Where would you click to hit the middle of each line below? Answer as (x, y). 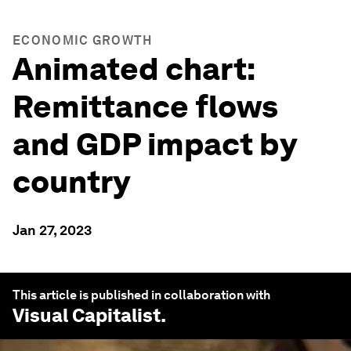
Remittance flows (145, 107)
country (71, 182)
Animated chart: (134, 69)
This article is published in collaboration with (141, 295)
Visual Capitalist (87, 315)
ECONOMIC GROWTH (83, 40)
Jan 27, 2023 (52, 230)
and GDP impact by (154, 144)
